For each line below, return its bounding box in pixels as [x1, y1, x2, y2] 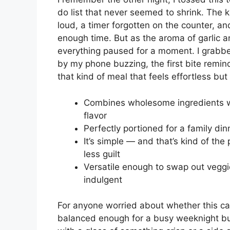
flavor [84, 110, 107, 121]
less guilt [84, 148, 120, 159]
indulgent [84, 174, 122, 185]
